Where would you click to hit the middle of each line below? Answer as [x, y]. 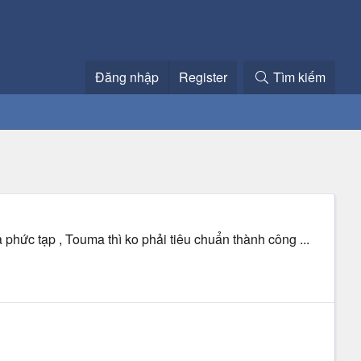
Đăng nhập [127, 77]
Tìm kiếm [299, 77]
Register [203, 77]
